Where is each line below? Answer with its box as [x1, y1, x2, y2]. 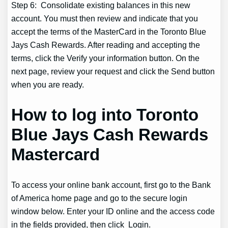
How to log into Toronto [11, 105, 199, 125]
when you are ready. [11, 79, 84, 89]
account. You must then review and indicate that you [11, 13, 198, 23]
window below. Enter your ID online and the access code [11, 207, 215, 216]
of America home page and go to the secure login [11, 193, 188, 203]
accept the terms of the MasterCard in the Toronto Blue [11, 26, 207, 36]
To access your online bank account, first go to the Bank [11, 180, 211, 190]
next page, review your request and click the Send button [11, 66, 215, 76]
